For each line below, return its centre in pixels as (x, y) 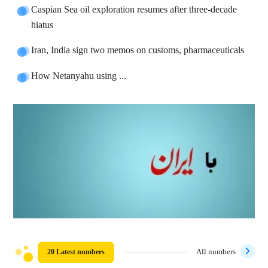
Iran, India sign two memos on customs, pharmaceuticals (138, 51)
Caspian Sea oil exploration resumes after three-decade (134, 10)
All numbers (216, 252)
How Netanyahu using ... (79, 77)
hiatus (42, 26)
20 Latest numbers (76, 252)
